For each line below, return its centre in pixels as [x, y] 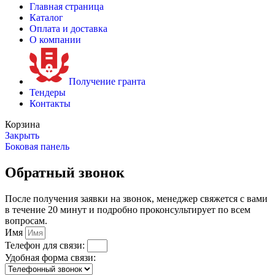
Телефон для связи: [46, 245]
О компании [55, 40]
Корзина [22, 124]
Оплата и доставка [68, 29]
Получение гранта [107, 81]
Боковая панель [37, 146]
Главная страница [67, 6]
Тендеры [48, 92]
